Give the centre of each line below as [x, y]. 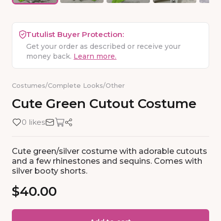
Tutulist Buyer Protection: [75, 35]
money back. [49, 56]
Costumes [29, 86]
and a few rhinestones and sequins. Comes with [107, 161]
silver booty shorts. [50, 171]
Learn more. [95, 56]
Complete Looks [75, 86]
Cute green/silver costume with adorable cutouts [110, 151]
